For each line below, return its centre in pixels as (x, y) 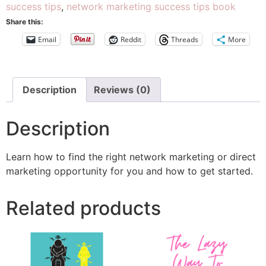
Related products (83, 208)
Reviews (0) (122, 90)
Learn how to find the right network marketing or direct (131, 157)
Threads (185, 39)
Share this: (25, 22)
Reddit (131, 39)
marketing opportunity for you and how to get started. (129, 171)
